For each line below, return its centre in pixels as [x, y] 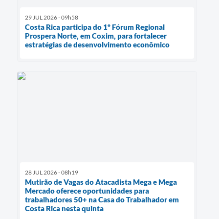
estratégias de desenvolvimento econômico [97, 45]
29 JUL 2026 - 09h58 [52, 18]
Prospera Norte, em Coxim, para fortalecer [96, 36]
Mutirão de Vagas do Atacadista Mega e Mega [101, 182]
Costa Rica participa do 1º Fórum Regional [95, 27]
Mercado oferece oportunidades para [87, 190]
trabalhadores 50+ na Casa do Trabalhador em [102, 199]
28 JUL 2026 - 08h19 [52, 172]
